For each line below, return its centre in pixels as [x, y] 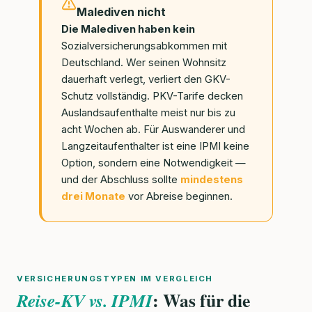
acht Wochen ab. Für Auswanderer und [153, 130]
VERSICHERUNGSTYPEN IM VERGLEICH [115, 279]
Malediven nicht [121, 12]
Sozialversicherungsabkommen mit [144, 46]
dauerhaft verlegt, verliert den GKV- [146, 80]
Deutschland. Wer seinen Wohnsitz [144, 63]
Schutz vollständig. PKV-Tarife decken [152, 96]
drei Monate [93, 197]
